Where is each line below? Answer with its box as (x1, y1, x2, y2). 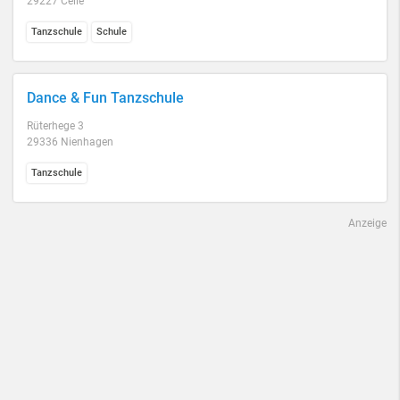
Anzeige (348, 217, 387, 229)
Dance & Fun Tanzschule (27, 89, 184, 106)
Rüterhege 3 (27, 120, 84, 132)
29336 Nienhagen (27, 136, 113, 148)
